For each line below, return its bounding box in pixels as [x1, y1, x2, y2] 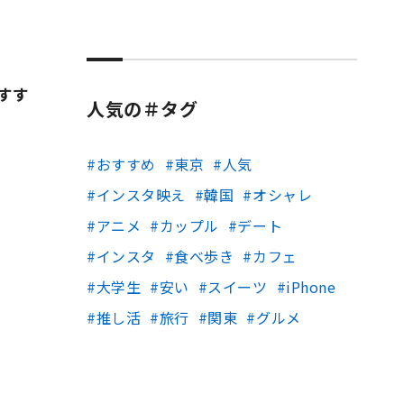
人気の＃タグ [87, 96, 198, 122]
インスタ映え [96, 184, 186, 206]
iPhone [286, 276, 336, 298]
